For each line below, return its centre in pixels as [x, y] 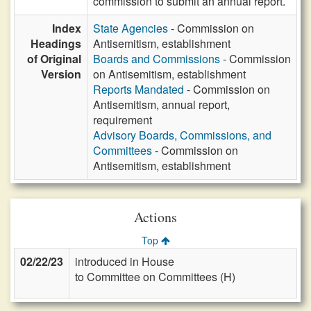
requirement [123, 120]
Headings [56, 43]
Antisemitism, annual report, [161, 104]
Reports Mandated [138, 89]
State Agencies [131, 28]
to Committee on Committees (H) [155, 277]
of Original [54, 59]
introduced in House [125, 261]
